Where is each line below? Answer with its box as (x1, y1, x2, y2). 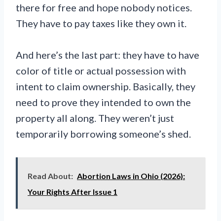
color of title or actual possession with (16, 65, 186, 77)
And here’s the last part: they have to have (16, 49, 199, 61)
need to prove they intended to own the (16, 96, 191, 109)
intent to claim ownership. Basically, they (16, 80, 195, 93)
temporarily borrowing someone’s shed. (16, 128, 191, 140)
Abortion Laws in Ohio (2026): (77, 171, 185, 181)
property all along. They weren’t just (16, 112, 174, 124)
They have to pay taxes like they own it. (16, 17, 186, 30)
